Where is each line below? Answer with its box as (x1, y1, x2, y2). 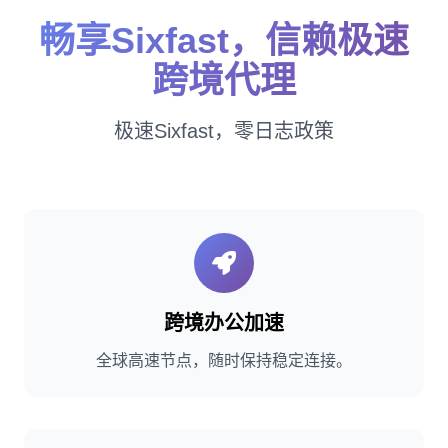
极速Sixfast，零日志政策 (114, 120, 334, 142)
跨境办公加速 (164, 312, 284, 334)
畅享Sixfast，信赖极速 (39, 20, 409, 61)
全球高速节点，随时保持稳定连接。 (96, 352, 352, 369)
